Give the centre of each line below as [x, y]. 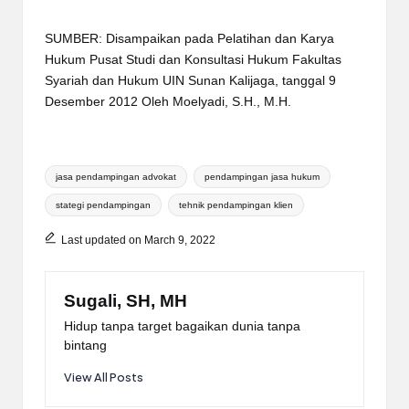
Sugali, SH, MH [126, 300]
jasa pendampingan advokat [116, 176]
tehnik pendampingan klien [236, 204]
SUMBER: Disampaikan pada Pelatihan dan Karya [189, 38]
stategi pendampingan [104, 204]
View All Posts [104, 378]
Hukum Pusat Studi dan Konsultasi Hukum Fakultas [193, 59]
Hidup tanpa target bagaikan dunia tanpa [182, 327]
